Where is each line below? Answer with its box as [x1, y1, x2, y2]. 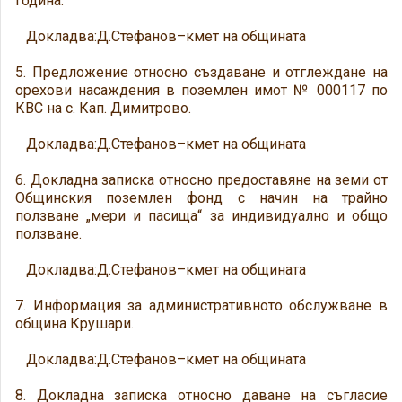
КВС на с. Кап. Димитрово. [15, 100, 191, 117]
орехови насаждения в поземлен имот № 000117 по [15, 82, 388, 99]
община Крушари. [15, 315, 134, 332]
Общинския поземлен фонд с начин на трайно [15, 189, 388, 206]
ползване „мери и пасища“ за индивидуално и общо [15, 207, 388, 224]
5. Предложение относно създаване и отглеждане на [15, 64, 388, 81]
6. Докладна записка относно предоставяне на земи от [15, 171, 388, 188]
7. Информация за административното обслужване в [15, 297, 388, 314]
